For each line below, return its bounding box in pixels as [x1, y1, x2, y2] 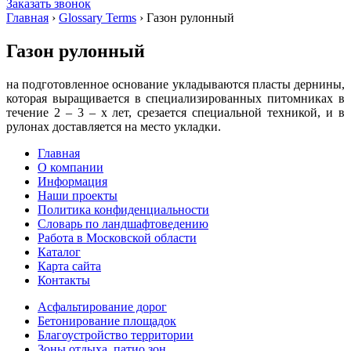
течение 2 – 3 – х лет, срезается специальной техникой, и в [6, 105, 345, 119]
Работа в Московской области [38, 230, 197, 244]
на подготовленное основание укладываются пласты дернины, [6, 77, 345, 91]
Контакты [38, 273, 90, 287]
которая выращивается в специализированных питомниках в [6, 91, 345, 105]
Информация [38, 174, 107, 188]
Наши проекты [38, 188, 118, 202]
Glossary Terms [59, 11, 136, 24]
